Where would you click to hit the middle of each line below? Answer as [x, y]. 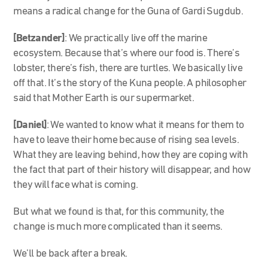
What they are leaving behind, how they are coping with [131, 155]
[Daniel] [30, 125]
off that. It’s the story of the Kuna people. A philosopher [130, 83]
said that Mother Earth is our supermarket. [104, 98]
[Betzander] [39, 38]
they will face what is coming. [76, 185]
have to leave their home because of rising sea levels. [126, 140]
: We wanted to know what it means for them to [145, 125]
